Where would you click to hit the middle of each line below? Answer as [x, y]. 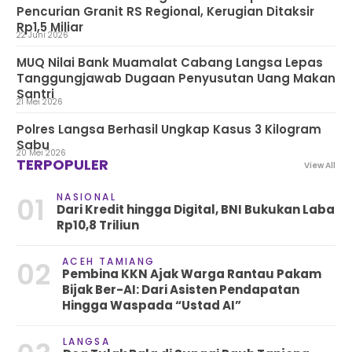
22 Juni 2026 [57, 35]
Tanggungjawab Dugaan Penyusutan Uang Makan [176, 79]
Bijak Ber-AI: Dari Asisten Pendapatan [180, 290]
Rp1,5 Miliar [49, 27]
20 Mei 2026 [55, 153]
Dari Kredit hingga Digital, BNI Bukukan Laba [195, 210]
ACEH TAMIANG [108, 262]
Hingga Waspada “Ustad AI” [151, 306]
